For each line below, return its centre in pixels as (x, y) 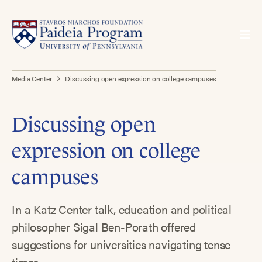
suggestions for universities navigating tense (121, 244)
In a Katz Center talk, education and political (122, 209)
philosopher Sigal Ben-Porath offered (104, 227)
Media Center (32, 78)
